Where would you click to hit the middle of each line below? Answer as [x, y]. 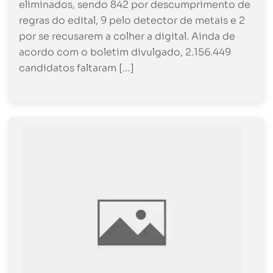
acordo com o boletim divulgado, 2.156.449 [126, 52]
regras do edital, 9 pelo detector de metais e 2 [132, 20]
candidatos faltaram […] [76, 68]
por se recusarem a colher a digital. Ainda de [127, 36]
